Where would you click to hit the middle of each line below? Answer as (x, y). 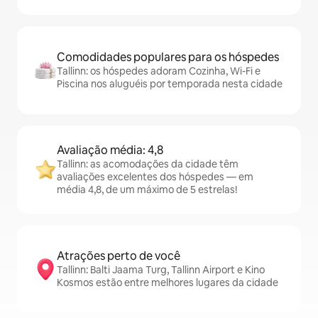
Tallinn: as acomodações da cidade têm (148, 164)
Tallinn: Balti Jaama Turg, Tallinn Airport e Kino (161, 270)
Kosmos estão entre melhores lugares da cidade (168, 283)
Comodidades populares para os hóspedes (168, 57)
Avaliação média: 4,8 (110, 150)
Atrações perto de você (119, 256)
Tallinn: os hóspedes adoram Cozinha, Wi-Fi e (159, 71)
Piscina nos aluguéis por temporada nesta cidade (170, 84)
